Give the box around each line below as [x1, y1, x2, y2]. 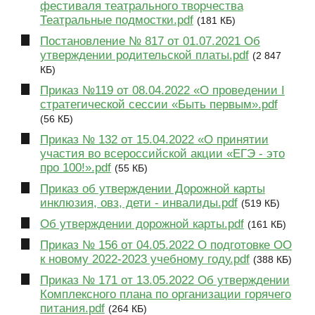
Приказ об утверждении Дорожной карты [39, 182, 265, 196]
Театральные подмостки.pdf [39, 13, 193, 27]
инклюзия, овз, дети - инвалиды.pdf [39, 196, 238, 210]
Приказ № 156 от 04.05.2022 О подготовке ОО [39, 238, 292, 252]
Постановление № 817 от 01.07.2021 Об [39, 34, 260, 48]
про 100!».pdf [39, 161, 111, 175]
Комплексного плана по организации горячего [39, 288, 291, 302]
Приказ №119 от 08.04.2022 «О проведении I [39, 84, 285, 98]
